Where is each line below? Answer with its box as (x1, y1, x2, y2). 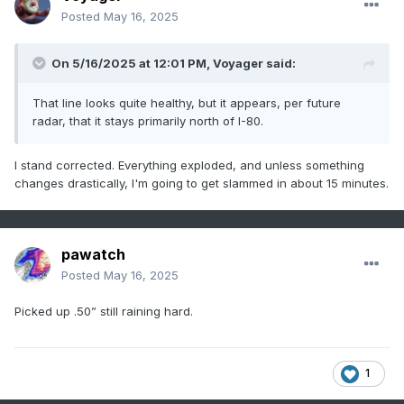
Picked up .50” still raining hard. (14, 304, 193, 319)
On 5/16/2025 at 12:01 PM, (51, 56, 213, 71)
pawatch (61, 245, 125, 264)
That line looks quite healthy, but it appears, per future (32, 96, 341, 111)
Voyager (213, 56, 263, 71)
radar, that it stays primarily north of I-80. (32, 114, 263, 129)
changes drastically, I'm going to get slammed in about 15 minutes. (14, 176, 389, 191)
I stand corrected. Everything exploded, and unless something (14, 158, 364, 173)
